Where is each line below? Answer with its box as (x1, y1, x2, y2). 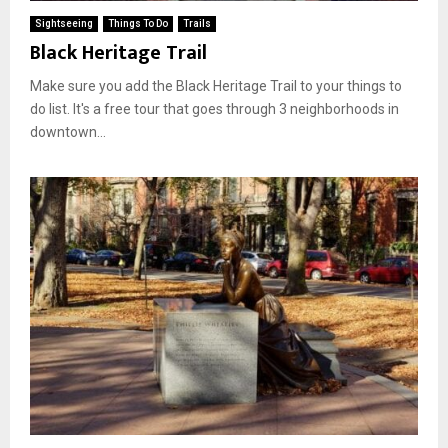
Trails (183, 17, 211, 29)
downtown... (30, 123, 106, 140)
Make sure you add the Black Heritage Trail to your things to (30, 77, 402, 94)
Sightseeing (35, 17, 93, 29)
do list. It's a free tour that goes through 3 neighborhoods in (30, 100, 399, 117)
